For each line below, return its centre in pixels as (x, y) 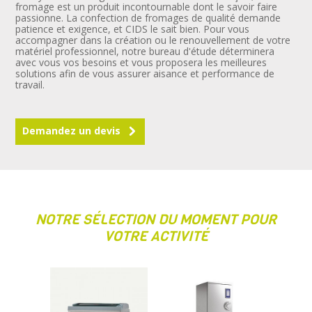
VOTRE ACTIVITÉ (156, 237)
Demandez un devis (73, 130)
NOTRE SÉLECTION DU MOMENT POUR (156, 220)
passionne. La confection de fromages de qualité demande (148, 18)
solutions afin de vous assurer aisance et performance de (145, 74)
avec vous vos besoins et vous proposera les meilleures (141, 63)
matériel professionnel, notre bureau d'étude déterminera (145, 52)
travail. (30, 85)
